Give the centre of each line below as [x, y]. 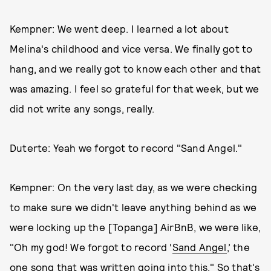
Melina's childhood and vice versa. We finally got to [131, 49]
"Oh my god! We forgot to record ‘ [91, 247]
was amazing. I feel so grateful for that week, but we [135, 89]
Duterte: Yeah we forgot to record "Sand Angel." [126, 148]
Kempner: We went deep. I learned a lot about [119, 29]
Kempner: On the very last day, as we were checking [134, 187]
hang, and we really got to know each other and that [135, 69]
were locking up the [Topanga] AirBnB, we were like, [135, 227]
